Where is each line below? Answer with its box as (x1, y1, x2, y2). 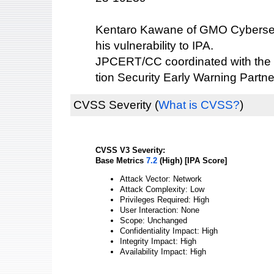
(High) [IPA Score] (157, 156, 227, 165)
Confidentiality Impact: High (120, 226, 218, 235)
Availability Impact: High (120, 246, 206, 256)
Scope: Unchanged (120, 215, 187, 225)
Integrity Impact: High (120, 236, 196, 246)
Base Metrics (95, 156, 146, 165)
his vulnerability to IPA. (95, 39, 213, 52)
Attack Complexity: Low (120, 184, 204, 194)
